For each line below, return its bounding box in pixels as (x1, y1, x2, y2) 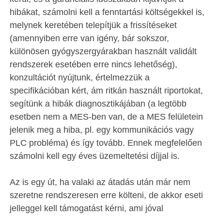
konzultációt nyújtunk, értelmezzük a (10, 73, 150, 83)
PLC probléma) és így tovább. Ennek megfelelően (10, 138, 202, 148)
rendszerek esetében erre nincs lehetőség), (10, 60, 177, 70)
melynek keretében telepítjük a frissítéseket (10, 20, 177, 31)
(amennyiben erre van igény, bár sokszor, (10, 33, 169, 44)
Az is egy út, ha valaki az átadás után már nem (10, 177, 190, 187)
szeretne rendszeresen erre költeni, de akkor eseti (10, 190, 203, 201)
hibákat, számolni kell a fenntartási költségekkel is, (10, 7, 204, 17)
